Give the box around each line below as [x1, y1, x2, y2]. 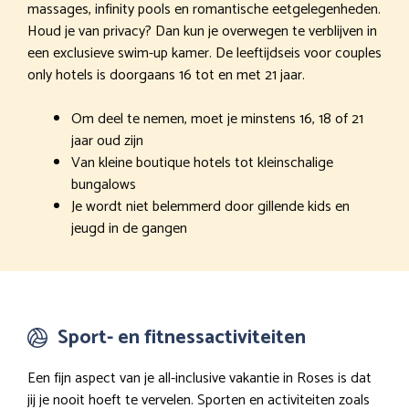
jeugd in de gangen [71, 216, 187, 242]
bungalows [71, 173, 136, 198]
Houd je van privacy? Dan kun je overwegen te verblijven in [27, 19, 377, 45]
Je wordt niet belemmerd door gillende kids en [71, 194, 350, 220]
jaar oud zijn [71, 129, 143, 154]
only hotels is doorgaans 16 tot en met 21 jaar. [27, 63, 305, 89]
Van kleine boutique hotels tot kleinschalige [71, 151, 333, 176]
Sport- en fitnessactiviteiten [58, 321, 306, 355]
